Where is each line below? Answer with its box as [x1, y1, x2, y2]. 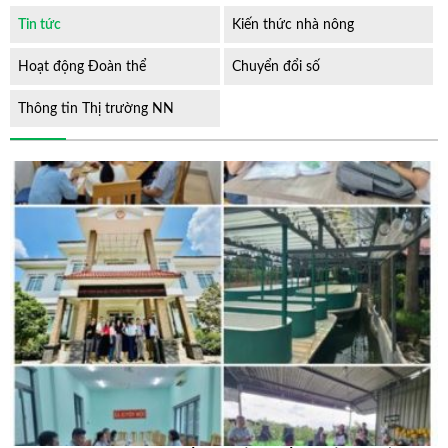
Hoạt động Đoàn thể [18, 58, 146, 74]
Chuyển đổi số [231, 58, 320, 74]
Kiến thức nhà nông [231, 16, 354, 32]
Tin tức [18, 16, 61, 32]
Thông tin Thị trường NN [18, 100, 174, 116]
